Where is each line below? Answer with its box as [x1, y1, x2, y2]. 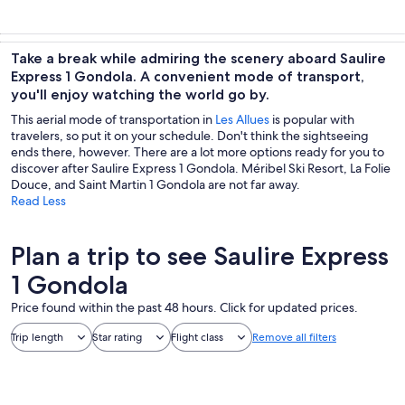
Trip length [11, 330, 63, 344]
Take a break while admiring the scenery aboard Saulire [11, 50, 386, 67]
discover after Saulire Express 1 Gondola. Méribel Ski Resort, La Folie [11, 160, 391, 176]
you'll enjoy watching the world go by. [11, 86, 269, 103]
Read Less [11, 193, 66, 209]
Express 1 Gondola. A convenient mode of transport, [11, 68, 364, 85]
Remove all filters [252, 330, 336, 344]
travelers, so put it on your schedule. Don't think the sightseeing [11, 127, 369, 144]
